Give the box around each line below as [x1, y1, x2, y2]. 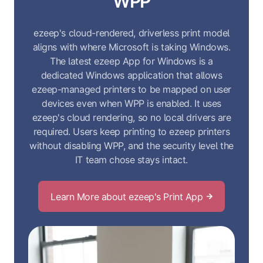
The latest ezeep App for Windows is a [50, 55, 213, 68]
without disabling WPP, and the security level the [29, 140, 234, 152]
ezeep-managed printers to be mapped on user [31, 83, 232, 96]
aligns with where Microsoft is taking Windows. [32, 41, 231, 53]
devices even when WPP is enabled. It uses [42, 97, 221, 110]
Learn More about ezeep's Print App [50, 190, 203, 203]
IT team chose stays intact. [75, 154, 188, 166]
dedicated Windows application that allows [41, 69, 222, 82]
